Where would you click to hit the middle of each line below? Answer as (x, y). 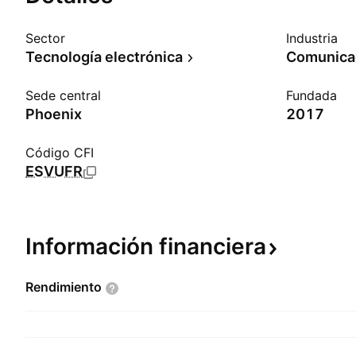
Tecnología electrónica (104, 57)
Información (92, 246)
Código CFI (60, 153)
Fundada (311, 95)
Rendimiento (64, 287)
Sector (45, 38)
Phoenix (54, 114)
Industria (312, 38)
